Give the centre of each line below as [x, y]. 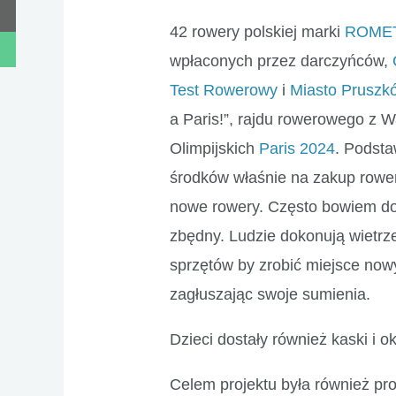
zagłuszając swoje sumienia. [270, 295]
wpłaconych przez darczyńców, [282, 61]
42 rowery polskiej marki [258, 32]
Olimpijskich [215, 149]
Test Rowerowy [224, 91]
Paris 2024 [297, 149]
